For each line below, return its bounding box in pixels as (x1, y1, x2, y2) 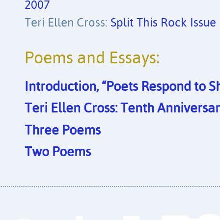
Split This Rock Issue (110, 17, 216, 29)
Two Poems (25, 146, 91, 160)
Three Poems (25, 124, 101, 137)
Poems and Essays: (25, 50, 160, 67)
